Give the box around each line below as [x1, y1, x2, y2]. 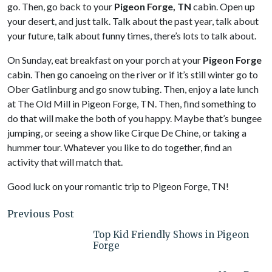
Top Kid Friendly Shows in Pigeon [93, 229, 249, 240]
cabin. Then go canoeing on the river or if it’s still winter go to [7, 69, 258, 80]
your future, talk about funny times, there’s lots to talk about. [7, 30, 256, 41]
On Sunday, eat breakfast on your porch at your [7, 54, 203, 66]
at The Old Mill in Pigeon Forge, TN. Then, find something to [7, 98, 256, 109]
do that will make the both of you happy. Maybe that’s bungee [7, 112, 262, 124]
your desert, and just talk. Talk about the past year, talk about [7, 15, 259, 27]
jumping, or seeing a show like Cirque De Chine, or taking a [7, 127, 246, 138]
